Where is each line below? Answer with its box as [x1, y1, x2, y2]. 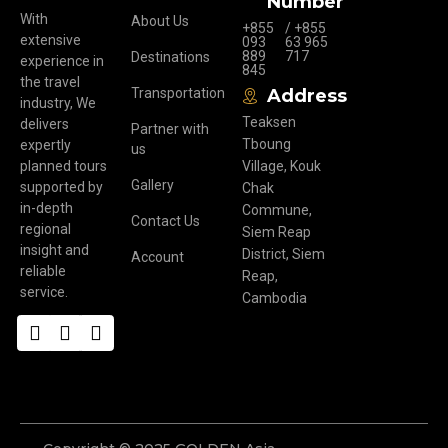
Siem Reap [241, 224, 311, 241]
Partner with [130, 121, 209, 138]
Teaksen [241, 114, 296, 131]
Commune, [241, 202, 312, 219]
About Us [130, 13, 189, 30]
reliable [20, 263, 66, 280]
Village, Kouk [241, 158, 321, 175]
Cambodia [241, 290, 307, 307]
